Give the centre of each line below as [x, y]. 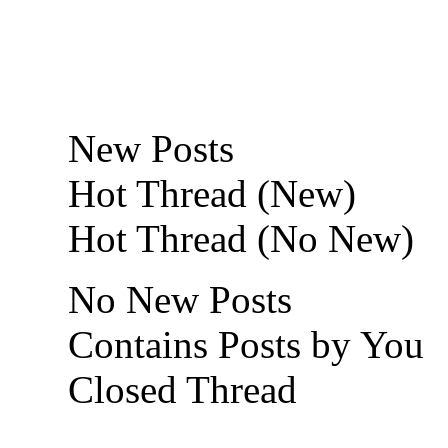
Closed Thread [177, 389]
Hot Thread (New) [207, 193]
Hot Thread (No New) [236, 238]
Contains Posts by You [241, 344]
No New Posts [175, 299]
